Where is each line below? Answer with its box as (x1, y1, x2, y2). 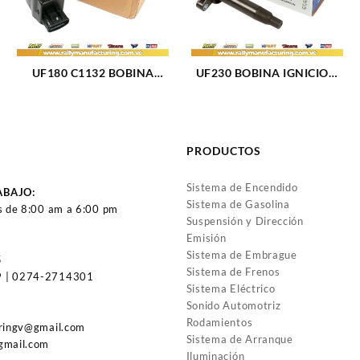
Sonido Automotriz (186, 299, 281, 313)
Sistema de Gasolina (186, 198, 290, 211)
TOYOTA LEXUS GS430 (206, 83, 329, 97)
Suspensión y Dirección (186, 215, 304, 228)
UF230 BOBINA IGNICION (195, 66, 338, 80)
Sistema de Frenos (186, 265, 280, 279)
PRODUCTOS (186, 144, 261, 158)
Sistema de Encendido (186, 181, 298, 194)
